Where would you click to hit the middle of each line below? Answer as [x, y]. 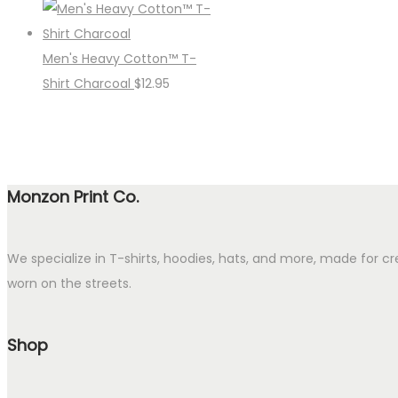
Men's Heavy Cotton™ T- [119, 59]
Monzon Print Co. [73, 197]
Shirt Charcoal [87, 84]
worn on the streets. [69, 284]
